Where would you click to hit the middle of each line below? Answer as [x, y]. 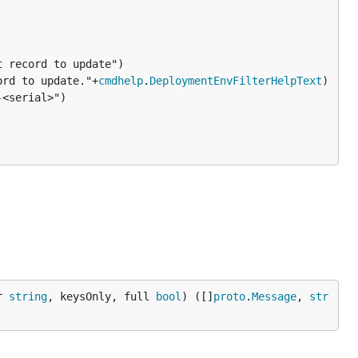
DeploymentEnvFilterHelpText [236, 81]
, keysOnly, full [101, 296]
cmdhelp [121, 81]
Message [274, 296]
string [28, 296]
